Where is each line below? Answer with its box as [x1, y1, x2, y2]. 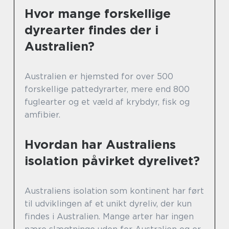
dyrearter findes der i [25, 22, 158, 37]
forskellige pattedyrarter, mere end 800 [25, 84, 190, 94]
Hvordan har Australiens [25, 136, 176, 152]
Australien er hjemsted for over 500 [25, 71, 173, 81]
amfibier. [25, 109, 60, 120]
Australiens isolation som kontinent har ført [25, 186, 204, 196]
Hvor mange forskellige [25, 6, 171, 21]
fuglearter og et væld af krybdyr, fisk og [25, 97, 190, 107]
